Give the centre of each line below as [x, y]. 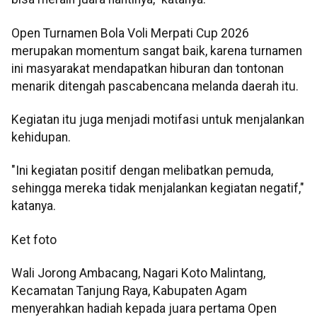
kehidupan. [41, 137]
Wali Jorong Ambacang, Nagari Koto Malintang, [138, 273]
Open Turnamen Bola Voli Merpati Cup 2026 [130, 33]
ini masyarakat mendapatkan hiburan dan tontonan [148, 68]
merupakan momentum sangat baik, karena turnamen [157, 51]
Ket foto [34, 240]
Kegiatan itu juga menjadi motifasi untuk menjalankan [158, 119]
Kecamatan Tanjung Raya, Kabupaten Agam [129, 291]
